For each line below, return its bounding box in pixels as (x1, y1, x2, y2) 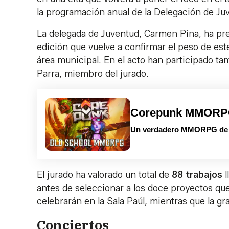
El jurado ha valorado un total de (37, 169, 172, 181)
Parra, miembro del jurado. (37, 67, 149, 79)
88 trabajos (172, 169, 225, 181)
